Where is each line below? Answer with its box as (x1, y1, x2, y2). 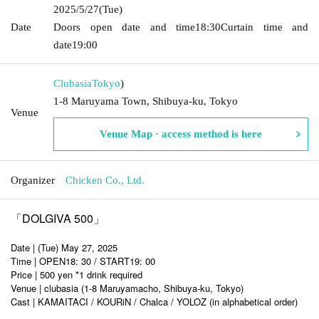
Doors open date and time (53, 21, 195, 33)
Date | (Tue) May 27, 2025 (11, 240, 117, 254)
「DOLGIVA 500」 (11, 209, 105, 226)
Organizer (11, 174, 55, 186)
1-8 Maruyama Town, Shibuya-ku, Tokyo (53, 95, 238, 107)
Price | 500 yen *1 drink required (11, 267, 142, 281)
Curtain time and (221, 21, 308, 33)
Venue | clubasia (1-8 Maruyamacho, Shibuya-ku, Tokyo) (11, 281, 244, 295)
